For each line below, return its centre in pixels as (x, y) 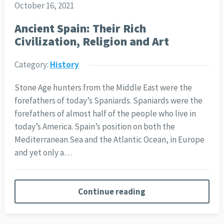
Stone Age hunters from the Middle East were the (103, 88)
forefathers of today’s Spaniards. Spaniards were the (108, 101)
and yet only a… (43, 153)
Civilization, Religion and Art (91, 41)
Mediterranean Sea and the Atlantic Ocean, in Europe (109, 140)
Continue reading (112, 192)
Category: (32, 65)
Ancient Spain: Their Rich (80, 28)
